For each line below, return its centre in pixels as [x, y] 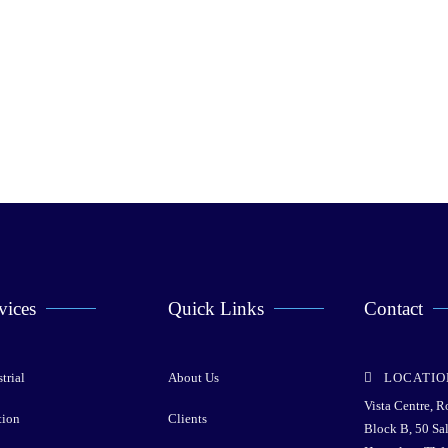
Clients [188, 418]
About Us [194, 377]
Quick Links [216, 308]
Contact [394, 308]
